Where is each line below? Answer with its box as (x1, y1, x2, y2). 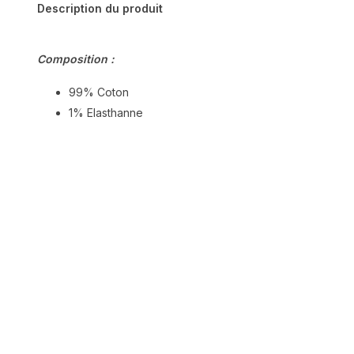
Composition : (37, 52, 114, 66)
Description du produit (37, 2, 163, 15)
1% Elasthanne (69, 106, 143, 119)
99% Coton (69, 85, 129, 99)
